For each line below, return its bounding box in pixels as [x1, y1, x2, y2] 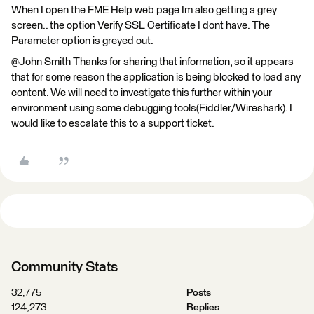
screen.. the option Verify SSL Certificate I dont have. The [11, 20, 270, 31]
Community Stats [11, 259, 118, 274]
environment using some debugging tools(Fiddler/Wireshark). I [11, 102, 292, 114]
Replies [186, 302, 219, 313]
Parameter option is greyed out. [11, 35, 153, 46]
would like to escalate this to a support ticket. [11, 118, 214, 129]
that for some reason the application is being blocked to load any [11, 71, 301, 83]
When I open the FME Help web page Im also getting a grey [11, 4, 277, 15]
